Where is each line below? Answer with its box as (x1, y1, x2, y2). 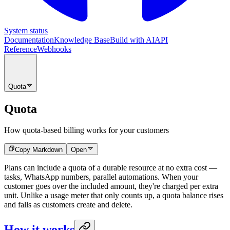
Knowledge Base (54, 35, 110, 44)
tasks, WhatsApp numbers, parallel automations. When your (4, 172, 198, 181)
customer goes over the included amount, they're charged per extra (4, 181, 218, 190)
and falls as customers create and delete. (4, 200, 132, 209)
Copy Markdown (15, 145, 63, 154)
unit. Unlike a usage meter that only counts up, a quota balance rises (4, 190, 223, 200)
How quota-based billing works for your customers (4, 126, 169, 135)
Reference (4, 44, 37, 53)
